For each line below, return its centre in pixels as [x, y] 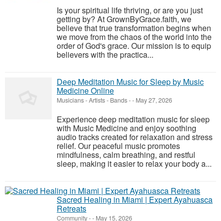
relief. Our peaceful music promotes [118, 146]
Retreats [72, 208]
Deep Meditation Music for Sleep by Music [130, 82]
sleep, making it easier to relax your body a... [134, 164]
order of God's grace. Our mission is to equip [134, 46]
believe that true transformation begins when [134, 28]
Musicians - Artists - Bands [92, 100]
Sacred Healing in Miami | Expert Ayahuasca [135, 200]
